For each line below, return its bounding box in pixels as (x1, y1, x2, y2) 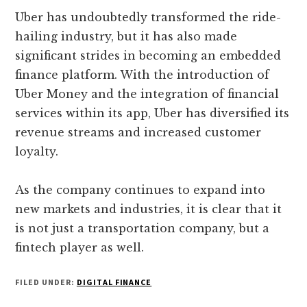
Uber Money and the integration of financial (15, 87, 280, 101)
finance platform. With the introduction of (15, 68, 270, 82)
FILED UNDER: (15, 277, 77, 288)
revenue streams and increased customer (15, 125, 262, 140)
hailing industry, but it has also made (15, 29, 238, 44)
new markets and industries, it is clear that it (15, 202, 282, 217)
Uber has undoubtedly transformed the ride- (15, 10, 282, 25)
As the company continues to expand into (15, 183, 266, 197)
